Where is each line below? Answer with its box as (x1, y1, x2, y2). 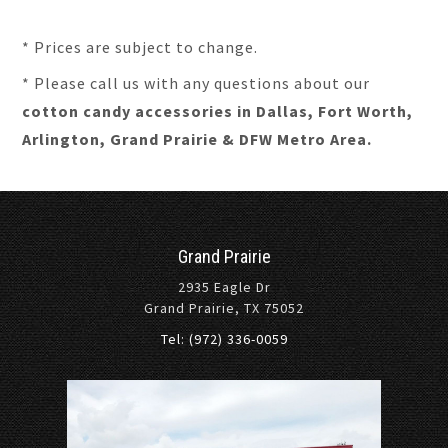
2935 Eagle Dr (177, 278, 271, 296)
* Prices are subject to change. (22, 37, 259, 57)
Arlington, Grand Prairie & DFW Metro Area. (22, 129, 373, 149)
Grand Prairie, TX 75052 (144, 299, 304, 317)
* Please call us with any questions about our (22, 73, 371, 93)
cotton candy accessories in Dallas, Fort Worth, (22, 101, 414, 121)
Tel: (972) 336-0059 (160, 330, 288, 348)
